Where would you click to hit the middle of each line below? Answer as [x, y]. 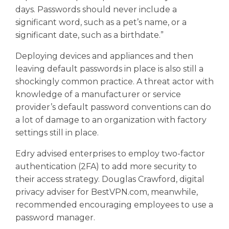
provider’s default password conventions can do [113, 107]
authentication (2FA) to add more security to [106, 166]
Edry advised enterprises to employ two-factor [110, 153]
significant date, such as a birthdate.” [89, 35]
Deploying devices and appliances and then [104, 56]
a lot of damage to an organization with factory [111, 120]
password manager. [55, 217]
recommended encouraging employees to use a [114, 204]
